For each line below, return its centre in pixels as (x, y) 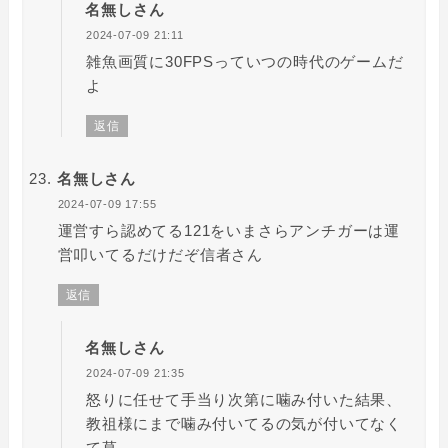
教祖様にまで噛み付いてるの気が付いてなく (243, 423)
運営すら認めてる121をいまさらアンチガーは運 (228, 230)
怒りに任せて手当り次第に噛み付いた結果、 (243, 399)
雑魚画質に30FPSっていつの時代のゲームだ (244, 61)
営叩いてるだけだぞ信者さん (160, 254)
